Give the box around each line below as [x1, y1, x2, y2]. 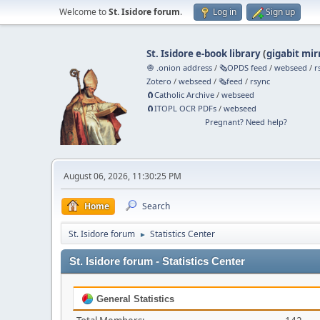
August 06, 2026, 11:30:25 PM [64, 170, 181, 182]
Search [142, 200, 170, 212]
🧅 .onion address [146, 62, 213, 73]
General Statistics [94, 294, 174, 304]
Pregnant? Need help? [204, 116, 287, 127]
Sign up [266, 6, 295, 18]
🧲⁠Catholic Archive [146, 89, 215, 100]
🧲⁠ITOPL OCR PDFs [146, 103, 217, 114]
